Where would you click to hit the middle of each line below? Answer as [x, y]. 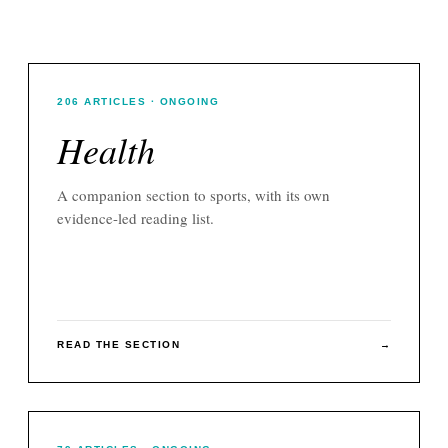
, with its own [288, 194]
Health [106, 149]
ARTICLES [115, 101]
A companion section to [133, 194]
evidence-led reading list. [135, 217]
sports [228, 194]
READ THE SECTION [118, 344]
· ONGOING [182, 101]
